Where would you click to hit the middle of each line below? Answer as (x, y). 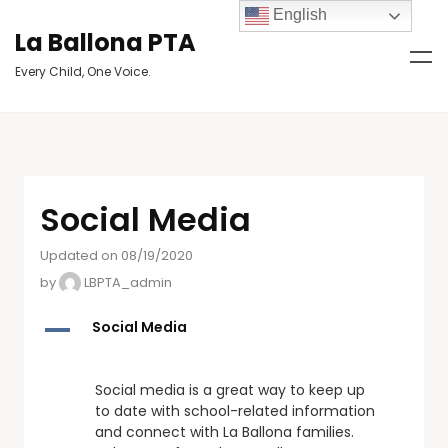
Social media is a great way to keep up (230, 390)
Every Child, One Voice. (83, 71)
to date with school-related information (235, 411)
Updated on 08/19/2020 (116, 255)
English (298, 15)
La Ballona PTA (105, 42)
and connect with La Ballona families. (224, 432)
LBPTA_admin (126, 282)
